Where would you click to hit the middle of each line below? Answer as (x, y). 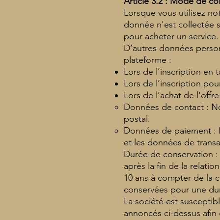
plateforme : (148, 60)
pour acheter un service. (171, 36)
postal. (137, 119)
